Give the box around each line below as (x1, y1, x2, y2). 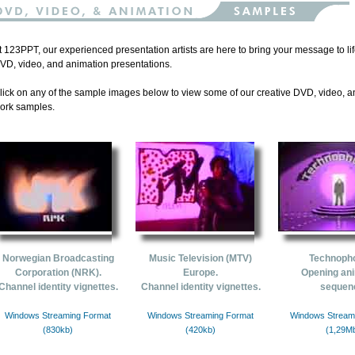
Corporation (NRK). (14, 267, 101, 278)
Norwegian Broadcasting (2, 253, 114, 264)
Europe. (183, 267, 218, 278)
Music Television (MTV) (149, 253, 252, 264)
